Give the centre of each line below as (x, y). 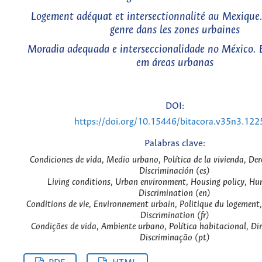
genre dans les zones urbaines (175, 30)
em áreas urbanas (175, 63)
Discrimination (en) (175, 193)
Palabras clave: (175, 143)
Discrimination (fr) (175, 215)
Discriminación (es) (175, 171)
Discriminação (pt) (175, 237)
